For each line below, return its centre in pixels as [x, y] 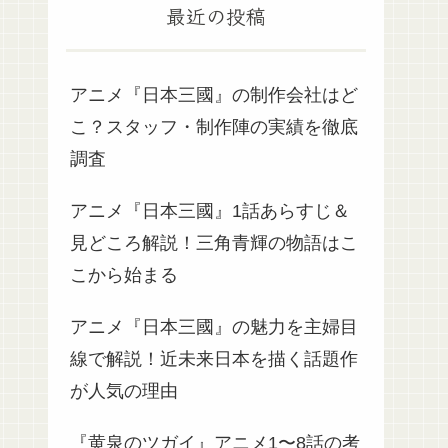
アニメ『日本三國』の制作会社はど [214, 94]
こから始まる [124, 274]
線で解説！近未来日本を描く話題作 [214, 358]
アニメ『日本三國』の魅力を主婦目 [214, 326]
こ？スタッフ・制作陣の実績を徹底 [214, 126]
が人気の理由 [124, 390]
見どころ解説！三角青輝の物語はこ [214, 242]
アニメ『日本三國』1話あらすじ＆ [210, 210]
